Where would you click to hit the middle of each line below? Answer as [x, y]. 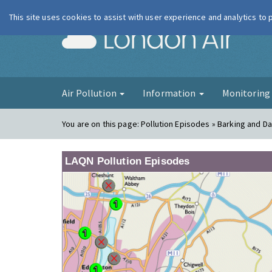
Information [170, 93]
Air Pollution [90, 93]
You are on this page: [102, 124]
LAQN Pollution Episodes [127, 161]
